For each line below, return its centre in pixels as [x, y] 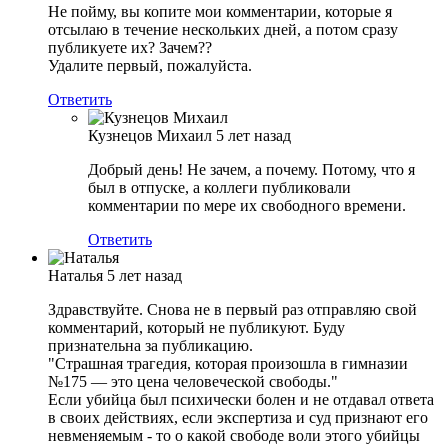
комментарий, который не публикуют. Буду [196, 328]
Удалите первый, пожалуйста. [150, 66]
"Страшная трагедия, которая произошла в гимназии [228, 364]
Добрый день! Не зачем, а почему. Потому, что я [251, 170]
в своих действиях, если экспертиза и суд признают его [238, 418]
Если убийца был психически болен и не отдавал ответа [241, 400]
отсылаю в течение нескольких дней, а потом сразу [223, 30]
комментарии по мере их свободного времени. [247, 206]
